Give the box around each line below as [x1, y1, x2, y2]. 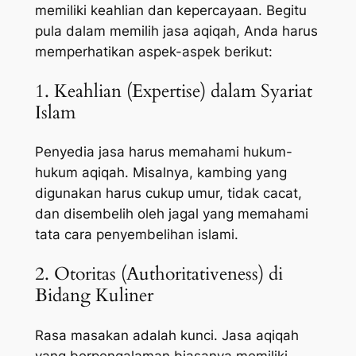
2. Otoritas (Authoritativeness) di [34, 261, 283, 287]
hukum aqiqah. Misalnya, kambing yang [34, 164, 287, 181]
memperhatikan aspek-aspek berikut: [34, 43, 273, 60]
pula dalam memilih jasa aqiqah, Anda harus [34, 22, 318, 39]
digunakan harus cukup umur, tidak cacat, [34, 185, 302, 202]
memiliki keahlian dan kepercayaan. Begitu [34, 2, 307, 18]
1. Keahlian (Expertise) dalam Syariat [34, 78, 312, 103]
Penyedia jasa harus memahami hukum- [34, 144, 292, 161]
